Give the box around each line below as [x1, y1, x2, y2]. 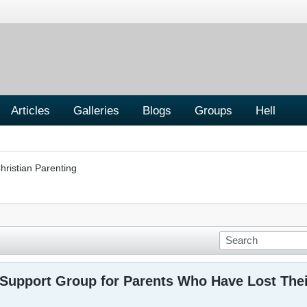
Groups [195, 103, 232, 117]
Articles [11, 103, 50, 117]
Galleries [73, 103, 119, 117]
